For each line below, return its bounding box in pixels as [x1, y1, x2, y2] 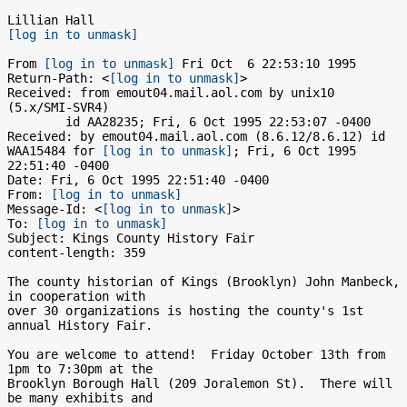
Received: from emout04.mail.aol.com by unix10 [7, 85, 334, 100]
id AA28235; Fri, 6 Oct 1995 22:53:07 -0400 [7, 114, 65, 129]
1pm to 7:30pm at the [7, 362, 153, 376]
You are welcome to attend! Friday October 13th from [7, 347, 385, 362]
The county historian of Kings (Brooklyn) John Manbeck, [7, 274, 400, 289]
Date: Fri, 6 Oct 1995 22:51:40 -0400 [7, 173, 269, 187]
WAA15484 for [7, 144, 102, 158]
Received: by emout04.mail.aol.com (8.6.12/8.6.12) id [7, 129, 385, 144]
